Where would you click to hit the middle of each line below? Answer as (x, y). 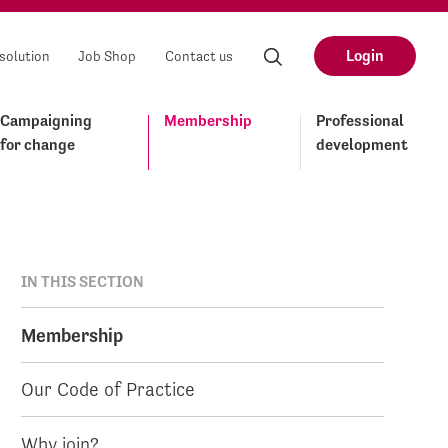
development (362, 144)
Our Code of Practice (108, 389)
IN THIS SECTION (83, 281)
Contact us (199, 56)
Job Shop (107, 56)
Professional (360, 120)
